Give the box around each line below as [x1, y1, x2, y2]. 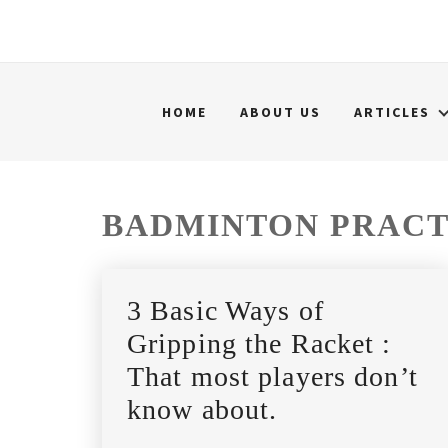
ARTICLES [354, 103, 430, 121]
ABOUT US [240, 103, 321, 121]
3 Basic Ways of [127, 295, 324, 326]
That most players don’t [127, 361, 418, 392]
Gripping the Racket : [127, 328, 392, 359]
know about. [127, 394, 278, 425]
